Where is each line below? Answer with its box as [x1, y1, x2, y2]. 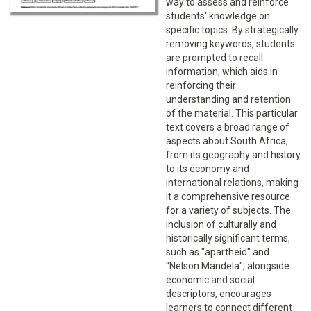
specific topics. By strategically [166, 24, 299, 36]
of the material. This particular [166, 108, 298, 119]
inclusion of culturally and [166, 219, 276, 230]
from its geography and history [166, 149, 301, 161]
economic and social [166, 274, 255, 286]
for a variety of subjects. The [166, 205, 291, 217]
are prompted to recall [166, 52, 263, 64]
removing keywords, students [166, 38, 295, 50]
